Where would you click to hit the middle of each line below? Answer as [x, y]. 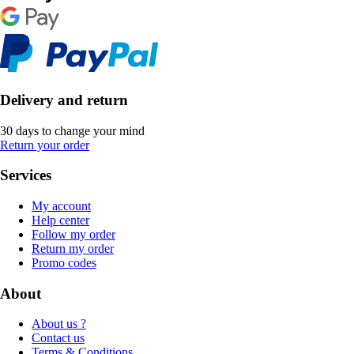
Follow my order [73, 235]
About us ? [59, 324]
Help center [60, 220]
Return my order [73, 249]
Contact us [58, 338]
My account [61, 206]
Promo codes [64, 263]
